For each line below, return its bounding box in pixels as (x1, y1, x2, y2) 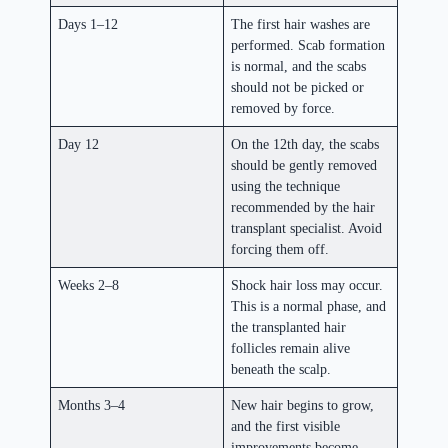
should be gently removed (231, 157, 378, 174)
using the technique (231, 178, 341, 195)
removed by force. (231, 100, 336, 117)
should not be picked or (231, 79, 365, 96)
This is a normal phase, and (231, 298, 387, 315)
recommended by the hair (231, 199, 376, 216)
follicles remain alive (231, 340, 351, 357)
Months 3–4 (58, 397, 126, 414)
